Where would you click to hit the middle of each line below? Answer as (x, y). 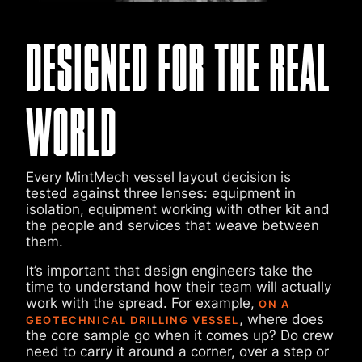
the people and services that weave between (173, 225)
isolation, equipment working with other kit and (178, 209)
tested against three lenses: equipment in (161, 193)
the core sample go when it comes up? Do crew (180, 335)
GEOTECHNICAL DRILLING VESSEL (133, 320)
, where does (281, 319)
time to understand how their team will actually (179, 287)
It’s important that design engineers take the (169, 271)
